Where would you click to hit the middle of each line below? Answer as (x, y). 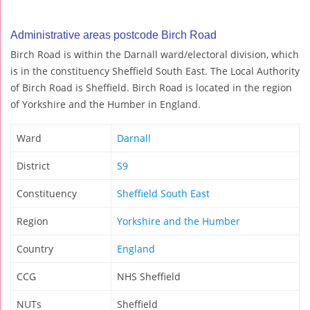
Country (35, 249)
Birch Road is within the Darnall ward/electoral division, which (155, 55)
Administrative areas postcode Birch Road (113, 35)
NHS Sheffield (149, 277)
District (33, 166)
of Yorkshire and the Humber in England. (106, 104)
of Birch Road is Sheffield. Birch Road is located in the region (151, 88)
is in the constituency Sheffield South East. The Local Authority (155, 71)
